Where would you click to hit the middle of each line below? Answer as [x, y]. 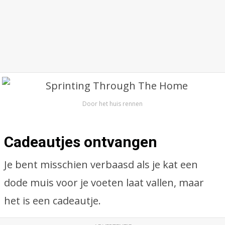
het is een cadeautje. [52, 201]
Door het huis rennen [113, 104]
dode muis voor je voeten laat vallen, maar [104, 183]
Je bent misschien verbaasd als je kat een [101, 164]
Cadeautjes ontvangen [81, 142]
